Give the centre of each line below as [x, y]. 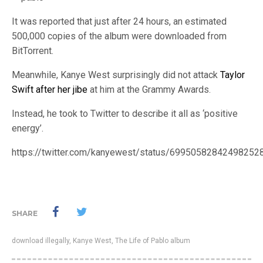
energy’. [28, 128]
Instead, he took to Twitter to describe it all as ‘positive [125, 114]
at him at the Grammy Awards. [150, 90]
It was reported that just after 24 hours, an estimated [119, 21]
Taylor [232, 75]
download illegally [41, 241]
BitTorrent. [33, 51]
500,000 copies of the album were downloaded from [119, 36]
